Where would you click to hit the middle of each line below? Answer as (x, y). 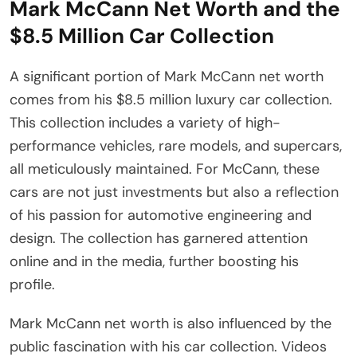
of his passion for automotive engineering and (161, 215)
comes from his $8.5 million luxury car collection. (171, 99)
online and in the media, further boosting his (154, 261)
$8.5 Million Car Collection (142, 35)
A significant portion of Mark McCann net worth (167, 76)
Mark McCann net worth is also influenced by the (171, 323)
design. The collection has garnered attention (159, 238)
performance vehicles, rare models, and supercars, (176, 145)
